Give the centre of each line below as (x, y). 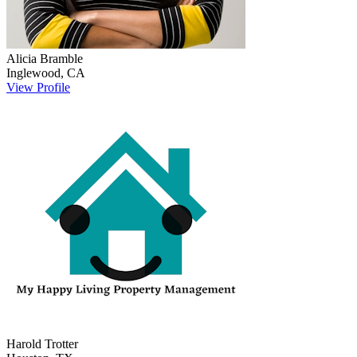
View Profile (38, 87)
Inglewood (33, 73)
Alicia (22, 58)
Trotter (61, 343)
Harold (24, 343)
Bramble (61, 58)
